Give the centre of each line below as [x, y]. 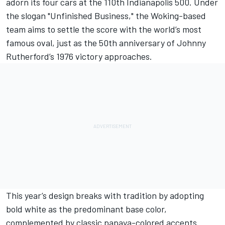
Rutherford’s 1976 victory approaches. [79, 56]
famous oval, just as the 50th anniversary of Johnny [106, 42]
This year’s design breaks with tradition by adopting [105, 195]
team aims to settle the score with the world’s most [104, 29]
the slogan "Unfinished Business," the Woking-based [106, 15]
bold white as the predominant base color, [86, 209]
